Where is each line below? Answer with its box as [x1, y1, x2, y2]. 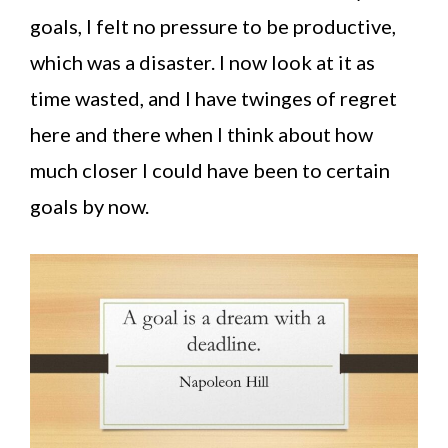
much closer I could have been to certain [30, 158, 390, 182]
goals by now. [30, 194, 149, 218]
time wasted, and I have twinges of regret [30, 86, 397, 110]
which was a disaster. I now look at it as [30, 50, 375, 74]
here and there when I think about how [30, 122, 373, 146]
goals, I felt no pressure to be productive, [30, 14, 396, 38]
